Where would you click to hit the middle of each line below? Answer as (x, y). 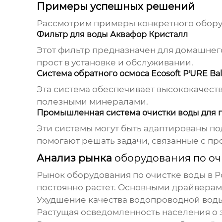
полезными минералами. (92, 102)
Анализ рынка (75, 158)
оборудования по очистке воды (136, 175)
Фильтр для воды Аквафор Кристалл (112, 35)
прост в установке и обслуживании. (115, 63)
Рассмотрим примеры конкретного (116, 24)
